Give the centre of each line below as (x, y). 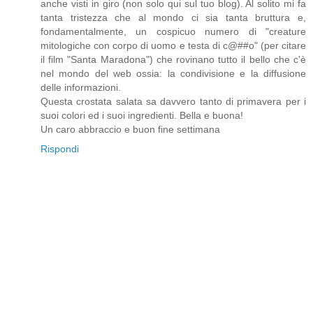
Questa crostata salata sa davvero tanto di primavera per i (173, 102)
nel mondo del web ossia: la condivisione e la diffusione (173, 74)
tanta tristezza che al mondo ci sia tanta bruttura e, (173, 18)
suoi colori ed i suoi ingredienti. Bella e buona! (142, 116)
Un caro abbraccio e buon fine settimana (130, 130)
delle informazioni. (81, 88)
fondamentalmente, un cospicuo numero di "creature (173, 32)
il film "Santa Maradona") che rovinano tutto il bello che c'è (173, 60)
